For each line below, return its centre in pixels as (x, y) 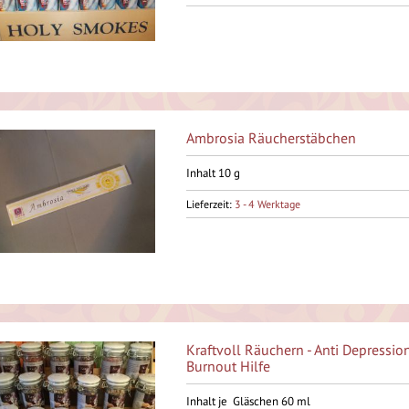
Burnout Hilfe (228, 366)
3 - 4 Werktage (267, 204)
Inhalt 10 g (213, 173)
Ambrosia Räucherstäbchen (271, 138)
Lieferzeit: (210, 204)
